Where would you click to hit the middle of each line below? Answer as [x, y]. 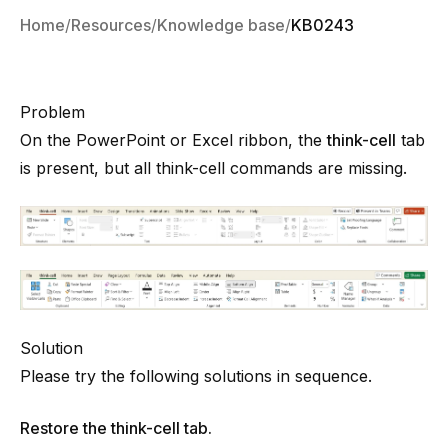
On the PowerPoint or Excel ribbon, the [173, 140]
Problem [52, 112]
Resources [111, 25]
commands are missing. [316, 168]
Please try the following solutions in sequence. [196, 375]
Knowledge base [221, 25]
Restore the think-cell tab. [116, 427]
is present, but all [88, 168]
